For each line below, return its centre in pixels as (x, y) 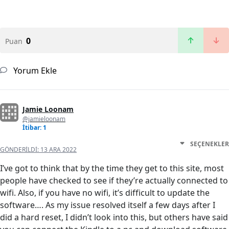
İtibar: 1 (35, 128)
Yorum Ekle (34, 71)
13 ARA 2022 (59, 150)
